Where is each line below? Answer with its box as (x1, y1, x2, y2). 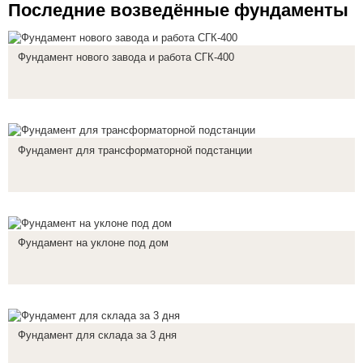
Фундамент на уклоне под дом (18, 236, 169, 249)
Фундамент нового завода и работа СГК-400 (18, 51, 234, 64)
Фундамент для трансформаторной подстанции (18, 143, 252, 156)
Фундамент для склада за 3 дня (18, 329, 177, 342)
